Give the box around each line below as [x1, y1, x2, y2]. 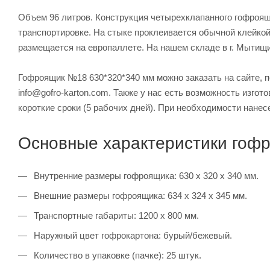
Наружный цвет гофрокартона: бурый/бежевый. [31, 230, 232, 241]
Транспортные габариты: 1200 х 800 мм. [31, 210, 199, 221]
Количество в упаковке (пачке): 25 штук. [31, 250, 201, 261]
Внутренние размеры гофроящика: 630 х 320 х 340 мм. [31, 171, 259, 181]
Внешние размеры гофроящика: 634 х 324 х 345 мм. [31, 190, 247, 201]
